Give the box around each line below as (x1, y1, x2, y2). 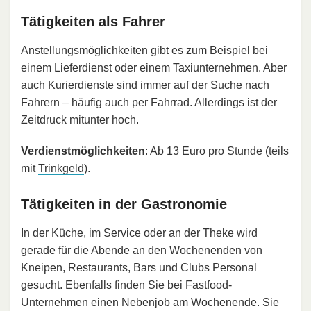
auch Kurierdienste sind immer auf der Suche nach (21, 78, 269, 91)
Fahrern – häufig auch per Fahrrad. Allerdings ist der (21, 96, 277, 108)
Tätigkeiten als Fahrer (21, 13, 165, 29)
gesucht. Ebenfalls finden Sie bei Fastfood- (21, 278, 232, 291)
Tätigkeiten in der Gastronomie (21, 196, 227, 212)
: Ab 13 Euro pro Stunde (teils (145, 144, 289, 157)
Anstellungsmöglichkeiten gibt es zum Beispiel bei (21, 44, 268, 56)
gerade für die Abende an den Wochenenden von (21, 244, 262, 256)
